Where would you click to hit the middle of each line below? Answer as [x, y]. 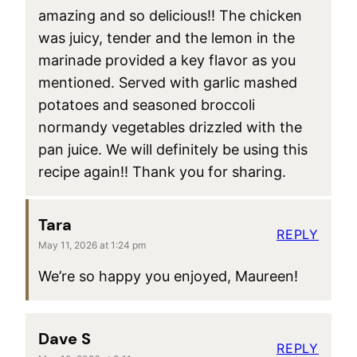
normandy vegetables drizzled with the [170, 127]
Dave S [65, 339]
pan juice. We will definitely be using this [173, 150]
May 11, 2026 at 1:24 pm [92, 245]
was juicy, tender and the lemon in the [167, 38]
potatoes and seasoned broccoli [147, 105]
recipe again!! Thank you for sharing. [162, 172]
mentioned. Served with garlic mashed [168, 83]
